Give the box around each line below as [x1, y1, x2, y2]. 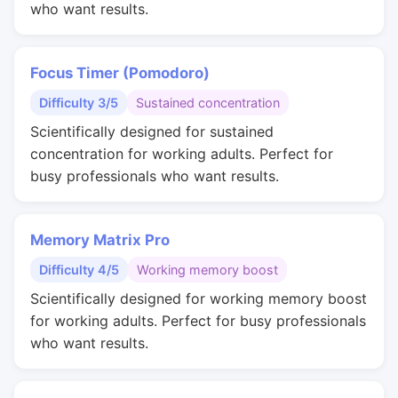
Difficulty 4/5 [39, 262, 119, 277]
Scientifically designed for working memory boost [30, 290, 367, 307]
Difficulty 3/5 [39, 95, 118, 110]
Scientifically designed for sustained [30, 123, 274, 140]
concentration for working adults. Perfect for [30, 145, 333, 163]
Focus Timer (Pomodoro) [30, 64, 210, 82]
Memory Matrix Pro [30, 231, 170, 249]
